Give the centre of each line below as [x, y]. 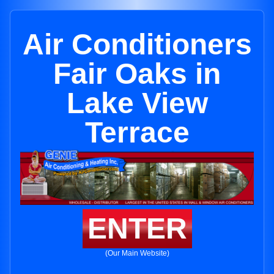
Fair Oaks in [137, 74]
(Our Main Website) [137, 254]
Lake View [137, 103]
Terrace [137, 132]
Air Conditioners [137, 44]
